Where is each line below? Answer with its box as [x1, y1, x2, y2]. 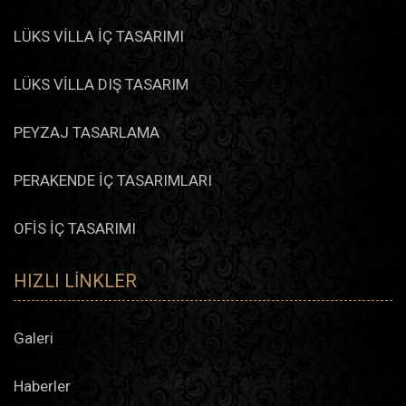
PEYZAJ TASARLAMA [14, 122, 159, 141]
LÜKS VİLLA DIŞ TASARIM [14, 74, 188, 93]
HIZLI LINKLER [14, 269, 137, 292]
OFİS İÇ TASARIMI [14, 218, 136, 237]
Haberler [14, 376, 71, 395]
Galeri [14, 328, 53, 347]
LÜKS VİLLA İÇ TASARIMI [14, 26, 184, 45]
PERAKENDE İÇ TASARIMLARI [14, 170, 212, 189]
